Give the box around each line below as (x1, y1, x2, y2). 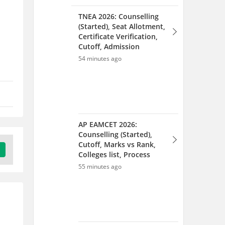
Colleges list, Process (78, 150, 150, 159)
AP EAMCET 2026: (78, 120, 137, 129)
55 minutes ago (78, 162, 122, 171)
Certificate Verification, (78, 32, 158, 41)
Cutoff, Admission (78, 42, 140, 51)
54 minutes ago (78, 54, 122, 63)
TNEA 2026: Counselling (78, 12, 159, 21)
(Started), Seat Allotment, (78, 22, 165, 31)
